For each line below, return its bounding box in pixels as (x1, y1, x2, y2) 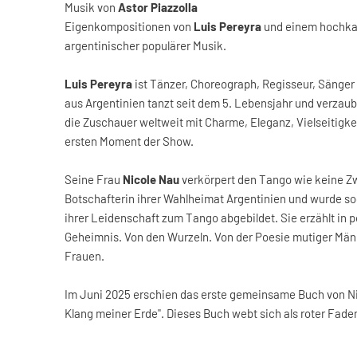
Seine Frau (65, 172, 123, 186)
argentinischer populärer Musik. (65, 38, 226, 53)
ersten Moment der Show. (65, 134, 194, 148)
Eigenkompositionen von (65, 19, 194, 33)
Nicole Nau (123, 172, 179, 186)
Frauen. (65, 249, 104, 263)
